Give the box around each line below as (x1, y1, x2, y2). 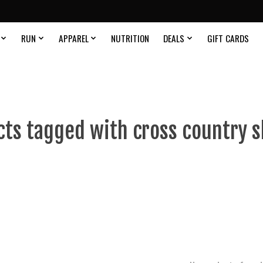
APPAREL (58, 32, 89, 45)
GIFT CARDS (207, 32, 249, 45)
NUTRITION (111, 32, 150, 45)
